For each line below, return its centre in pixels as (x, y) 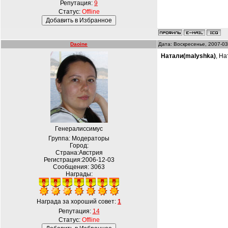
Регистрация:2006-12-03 (79, 160)
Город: (79, 146)
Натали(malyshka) (188, 56)
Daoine (79, 44)
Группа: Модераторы (79, 138)
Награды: (79, 174)
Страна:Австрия (79, 153)
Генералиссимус (79, 129)
